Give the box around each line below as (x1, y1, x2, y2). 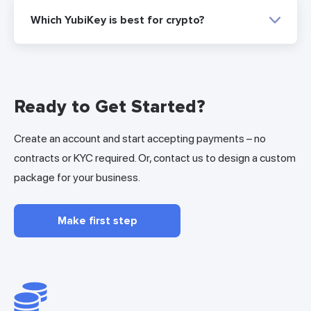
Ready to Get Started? (14, 95, 205, 118)
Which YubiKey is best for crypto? (31, 12, 205, 27)
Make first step (57, 213, 137, 228)
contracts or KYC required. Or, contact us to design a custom (14, 151, 296, 165)
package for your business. (14, 170, 140, 184)
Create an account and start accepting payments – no (14, 131, 266, 145)
